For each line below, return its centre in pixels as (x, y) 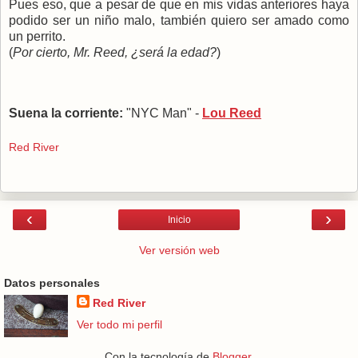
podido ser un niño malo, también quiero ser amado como (179, 21)
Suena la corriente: (66, 113)
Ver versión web (179, 251)
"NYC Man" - (163, 113)
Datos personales (52, 283)
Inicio (179, 220)
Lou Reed (232, 113)
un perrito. (37, 37)
